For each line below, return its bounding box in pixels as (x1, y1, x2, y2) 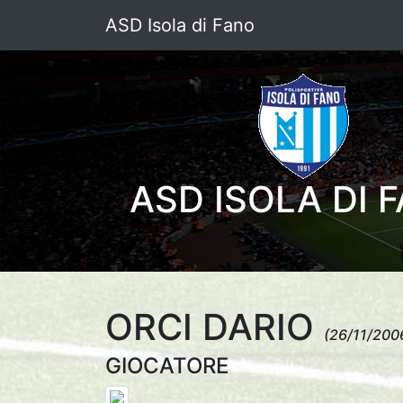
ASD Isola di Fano (105, 14, 255, 36)
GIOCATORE (105, 353, 228, 379)
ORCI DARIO (105, 305, 324, 349)
